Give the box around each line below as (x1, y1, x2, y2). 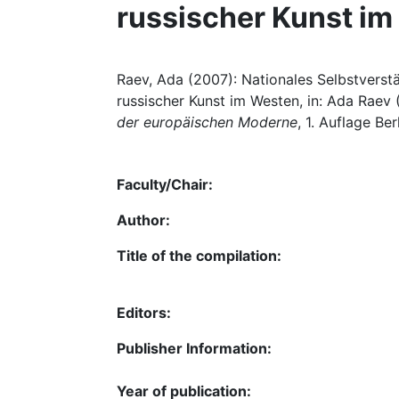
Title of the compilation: (117, 247, 281, 265)
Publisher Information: (117, 339, 272, 357)
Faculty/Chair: (117, 175, 213, 193)
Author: (117, 211, 170, 229)
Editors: (117, 304, 171, 322)
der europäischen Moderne (117, 113, 297, 131)
